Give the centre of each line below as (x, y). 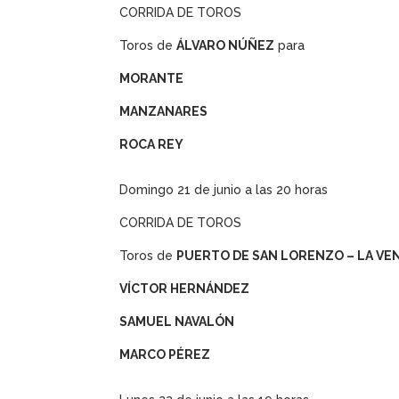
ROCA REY (152, 145)
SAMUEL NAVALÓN (177, 322)
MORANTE (152, 79)
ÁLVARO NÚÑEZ (226, 46)
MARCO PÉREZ (165, 355)
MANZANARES (164, 112)
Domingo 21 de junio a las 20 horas (224, 190)
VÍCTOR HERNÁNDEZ (185, 289)
